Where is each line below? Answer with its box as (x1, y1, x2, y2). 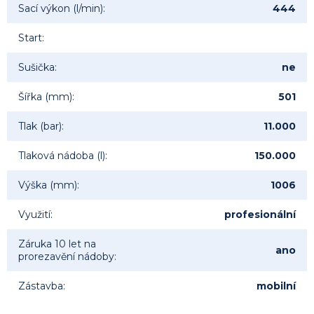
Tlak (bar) (18, 120, 62, 133)
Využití (18, 208, 50, 221)
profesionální (224, 208, 296, 221)
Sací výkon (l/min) (18, 2, 103, 15)
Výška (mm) (18, 179, 77, 192)
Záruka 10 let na (18, 238, 96, 251)
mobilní (257, 280, 296, 293)
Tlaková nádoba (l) (18, 149, 105, 163)
